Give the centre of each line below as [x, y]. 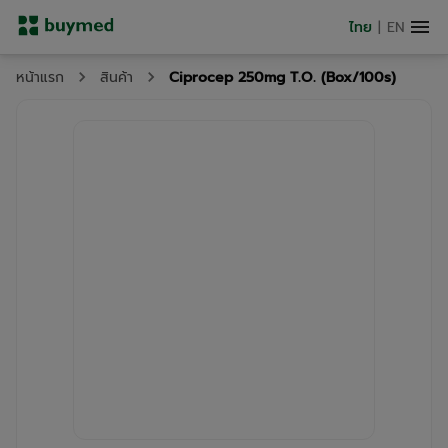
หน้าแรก [40, 77]
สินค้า [116, 77]
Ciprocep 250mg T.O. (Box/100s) [282, 77]
